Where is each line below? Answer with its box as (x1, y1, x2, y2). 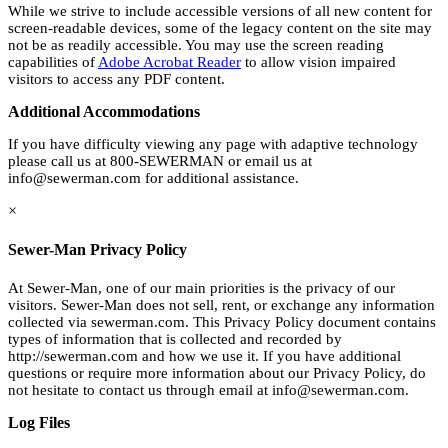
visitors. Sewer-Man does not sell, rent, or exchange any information (8, 297, 435, 314)
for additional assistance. (141, 169, 299, 186)
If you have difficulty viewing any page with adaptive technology (8, 135, 418, 152)
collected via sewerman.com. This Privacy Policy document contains (8, 314, 436, 331)
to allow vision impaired (241, 53, 396, 70)
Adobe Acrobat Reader (98, 53, 241, 70)
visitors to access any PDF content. (8, 70, 225, 87)
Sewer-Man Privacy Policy (8, 240, 187, 258)
